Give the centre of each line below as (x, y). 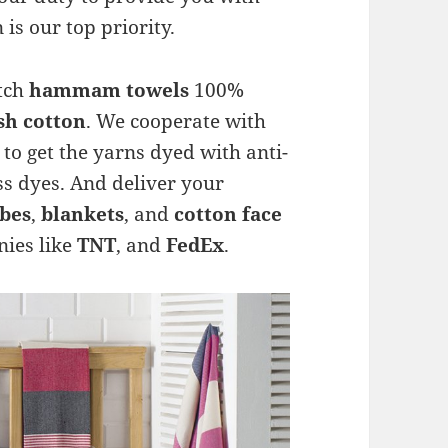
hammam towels (109, 90)
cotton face (228, 214)
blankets (83, 214)
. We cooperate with (176, 121)
